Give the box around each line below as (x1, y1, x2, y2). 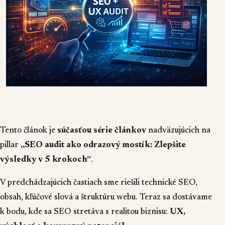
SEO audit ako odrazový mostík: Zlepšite (25, 141, 186, 149)
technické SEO (142, 178, 195, 187)
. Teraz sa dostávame (136, 193, 212, 201)
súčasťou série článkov (57, 126, 146, 135)
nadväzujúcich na (146, 126, 210, 135)
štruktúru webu (81, 193, 136, 201)
